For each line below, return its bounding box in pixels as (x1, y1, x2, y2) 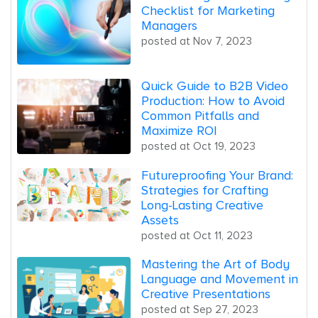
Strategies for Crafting (141, 183, 268, 198)
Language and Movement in (141, 272, 298, 287)
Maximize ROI (141, 123, 217, 138)
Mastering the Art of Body (141, 257, 290, 272)
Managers (141, 18, 197, 33)
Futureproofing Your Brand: (141, 168, 293, 183)
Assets (141, 213, 179, 228)
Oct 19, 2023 (193, 139, 256, 152)
